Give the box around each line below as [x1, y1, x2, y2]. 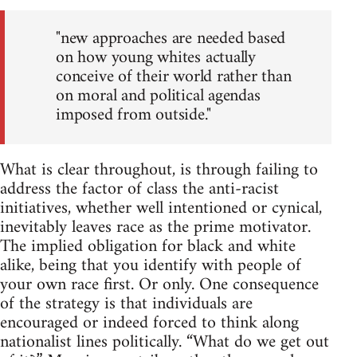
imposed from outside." [56, 100, 211, 131]
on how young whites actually [56, 42, 257, 74]
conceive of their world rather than [56, 61, 292, 93]
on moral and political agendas [56, 80, 261, 112]
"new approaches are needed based [56, 23, 286, 55]
